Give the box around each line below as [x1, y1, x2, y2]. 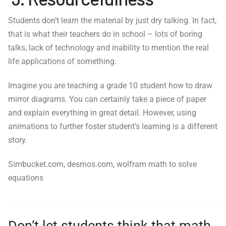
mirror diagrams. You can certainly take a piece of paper [8, 94, 206, 104]
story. [8, 135, 27, 145]
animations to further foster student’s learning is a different [8, 122, 217, 132]
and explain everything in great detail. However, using [8, 108, 196, 118]
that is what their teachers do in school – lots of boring [8, 29, 202, 39]
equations [8, 173, 43, 183]
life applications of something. [8, 56, 117, 67]
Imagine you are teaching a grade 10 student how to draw [8, 81, 212, 91]
